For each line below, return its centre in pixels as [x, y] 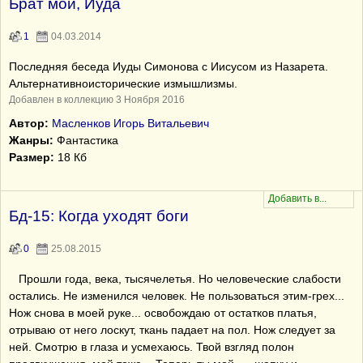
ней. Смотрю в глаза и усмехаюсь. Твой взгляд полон [152, 347]
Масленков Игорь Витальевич [130, 123]
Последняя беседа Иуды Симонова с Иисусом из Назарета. [169, 66]
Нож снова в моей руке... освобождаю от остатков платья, [163, 313]
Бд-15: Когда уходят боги [99, 216]
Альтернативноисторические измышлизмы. [123, 83]
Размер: [32, 157]
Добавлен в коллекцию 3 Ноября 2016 [97, 100]
